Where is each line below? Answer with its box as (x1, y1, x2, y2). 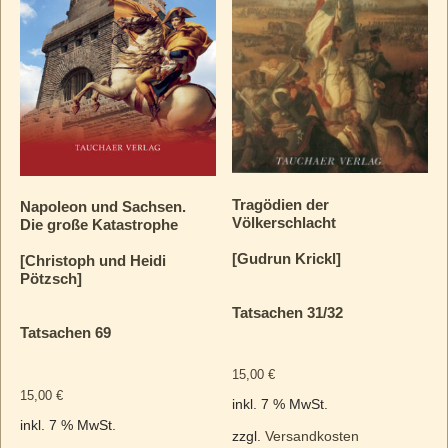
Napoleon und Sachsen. (19, 198, 186, 216)
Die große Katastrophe (19, 216, 178, 234)
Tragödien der (232, 195, 330, 213)
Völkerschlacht (232, 213, 337, 231)
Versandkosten (265, 428, 360, 444)
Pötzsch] (19, 270, 82, 288)
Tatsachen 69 (19, 324, 111, 342)
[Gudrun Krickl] (232, 249, 342, 267)
